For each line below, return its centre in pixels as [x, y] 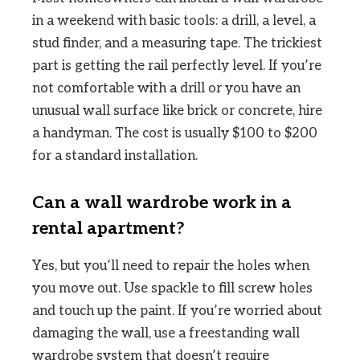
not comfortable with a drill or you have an [166, 89]
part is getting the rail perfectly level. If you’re [177, 66]
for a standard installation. [115, 156]
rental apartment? [108, 229]
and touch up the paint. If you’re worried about [177, 311]
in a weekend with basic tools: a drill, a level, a [174, 21]
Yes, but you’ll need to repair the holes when [171, 266]
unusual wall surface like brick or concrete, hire [177, 111]
